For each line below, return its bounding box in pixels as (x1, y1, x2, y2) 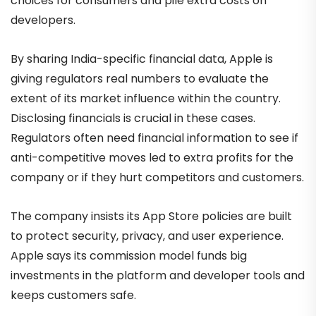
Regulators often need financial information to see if (11, 129, 298, 146)
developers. (11, 11, 75, 28)
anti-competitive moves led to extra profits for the (11, 149, 293, 166)
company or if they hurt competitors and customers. (11, 169, 304, 186)
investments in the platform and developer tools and (11, 267, 305, 284)
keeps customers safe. (11, 287, 136, 304)
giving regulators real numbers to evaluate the (11, 70, 269, 87)
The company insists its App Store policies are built (11, 208, 292, 225)
